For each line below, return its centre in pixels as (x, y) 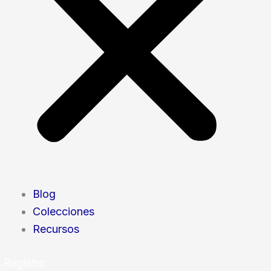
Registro (24, 263)
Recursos (56, 229)
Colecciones (64, 212)
